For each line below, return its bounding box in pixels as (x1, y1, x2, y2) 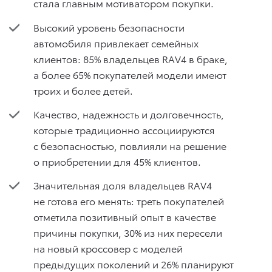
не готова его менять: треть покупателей (33, 194, 224, 208)
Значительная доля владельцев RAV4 (33, 178, 212, 192)
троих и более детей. (33, 83, 133, 97)
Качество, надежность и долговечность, (33, 107, 224, 121)
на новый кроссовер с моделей (33, 241, 183, 256)
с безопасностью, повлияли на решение (33, 138, 226, 152)
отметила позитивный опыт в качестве (33, 209, 216, 224)
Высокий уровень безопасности (33, 19, 185, 34)
